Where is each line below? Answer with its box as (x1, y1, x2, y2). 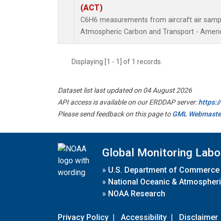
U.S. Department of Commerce (108, 165, 220, 175)
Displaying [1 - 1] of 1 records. (72, 58, 168, 66)
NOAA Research (108, 188, 165, 198)
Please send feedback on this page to (58, 110, 172, 118)
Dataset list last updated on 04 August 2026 (58, 86, 192, 95)
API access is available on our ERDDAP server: (58, 98, 198, 107)
